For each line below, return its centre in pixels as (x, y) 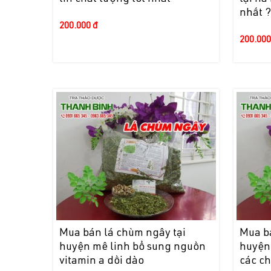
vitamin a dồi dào (102, 261)
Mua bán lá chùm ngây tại (123, 233)
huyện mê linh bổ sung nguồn (133, 247)
